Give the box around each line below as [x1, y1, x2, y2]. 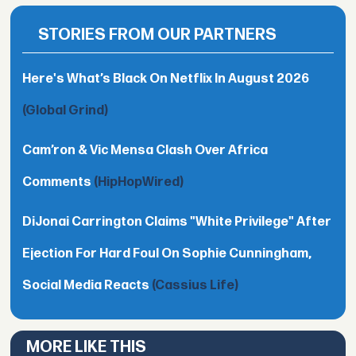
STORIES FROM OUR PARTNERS [38, 25, 277, 45]
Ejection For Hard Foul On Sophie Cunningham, [22, 246, 312, 262]
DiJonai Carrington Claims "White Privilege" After [22, 215, 332, 230]
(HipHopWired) [94, 175, 184, 191]
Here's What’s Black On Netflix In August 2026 [22, 72, 310, 87]
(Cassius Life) [152, 278, 239, 294]
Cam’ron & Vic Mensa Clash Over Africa [22, 143, 269, 159]
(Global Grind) [22, 103, 109, 119]
